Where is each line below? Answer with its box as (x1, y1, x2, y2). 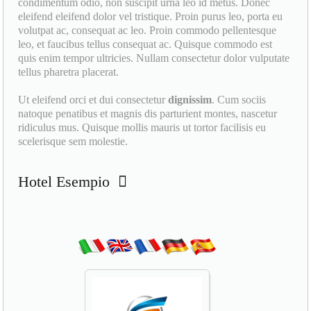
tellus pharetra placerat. (18, 66, 119, 78)
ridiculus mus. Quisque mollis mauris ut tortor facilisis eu (18, 121, 267, 134)
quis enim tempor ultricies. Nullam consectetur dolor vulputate (18, 52, 290, 65)
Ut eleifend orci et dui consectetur (18, 94, 169, 106)
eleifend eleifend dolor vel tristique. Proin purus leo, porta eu (18, 10, 283, 23)
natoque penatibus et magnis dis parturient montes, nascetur (18, 108, 278, 120)
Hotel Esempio (18, 173, 119, 191)
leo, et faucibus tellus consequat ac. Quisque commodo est (18, 38, 273, 51)
